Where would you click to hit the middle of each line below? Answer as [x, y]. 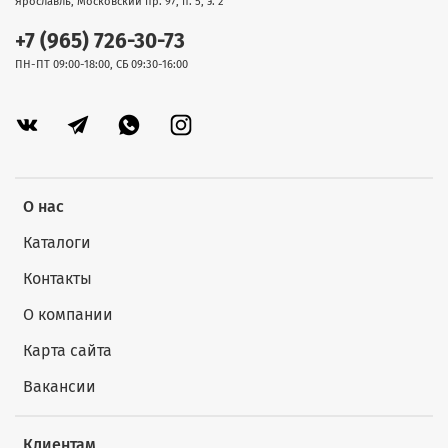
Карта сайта [67, 351]
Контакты [57, 279]
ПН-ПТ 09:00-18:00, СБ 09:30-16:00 [101, 64]
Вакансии [59, 387]
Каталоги [57, 243]
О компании [68, 315]
